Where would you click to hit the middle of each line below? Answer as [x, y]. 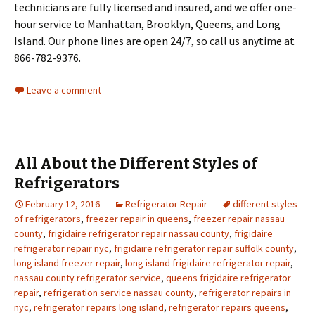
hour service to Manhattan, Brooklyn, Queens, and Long [147, 24]
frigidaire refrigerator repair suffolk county [204, 248]
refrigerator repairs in [245, 292]
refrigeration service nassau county [119, 292]
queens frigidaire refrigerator [229, 277]
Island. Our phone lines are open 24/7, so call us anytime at [154, 40]
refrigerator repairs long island [99, 307]
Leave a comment [64, 90]
